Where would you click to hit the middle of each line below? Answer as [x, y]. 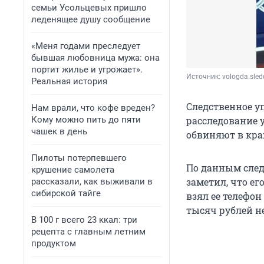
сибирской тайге [66, 193]
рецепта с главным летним [88, 232]
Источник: [204, 77]
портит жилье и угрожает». [87, 70]
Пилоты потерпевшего [79, 158]
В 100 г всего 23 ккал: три [84, 220]
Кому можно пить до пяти [86, 120]
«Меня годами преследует [86, 46]
